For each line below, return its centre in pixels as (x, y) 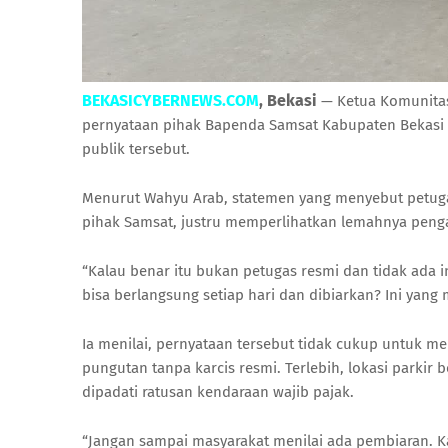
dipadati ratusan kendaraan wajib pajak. (218, 391)
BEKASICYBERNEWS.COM (170, 100)
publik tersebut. (136, 148)
